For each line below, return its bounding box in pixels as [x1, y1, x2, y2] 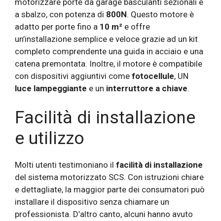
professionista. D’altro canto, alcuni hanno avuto [15, 209, 193, 219]
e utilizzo [15, 128, 84, 148]
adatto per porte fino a [15, 22, 100, 32]
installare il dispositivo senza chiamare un [15, 196, 169, 207]
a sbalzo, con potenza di [15, 9, 106, 20]
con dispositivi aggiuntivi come [15, 71, 132, 81]
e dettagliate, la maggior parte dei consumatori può [15, 184, 205, 194]
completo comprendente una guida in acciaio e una [15, 46, 203, 57]
